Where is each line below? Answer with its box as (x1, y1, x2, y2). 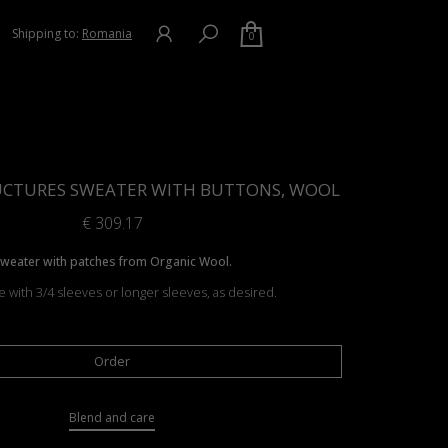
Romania (82, 25, 132, 42)
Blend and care (69, 409, 155, 426)
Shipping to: (12, 25, 82, 42)
